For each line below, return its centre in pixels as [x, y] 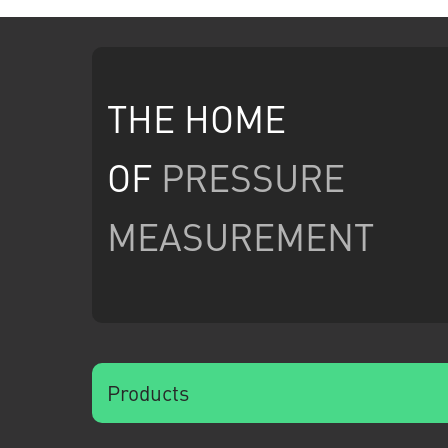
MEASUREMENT [240, 235]
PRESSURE [253, 176]
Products [148, 392]
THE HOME [196, 117]
